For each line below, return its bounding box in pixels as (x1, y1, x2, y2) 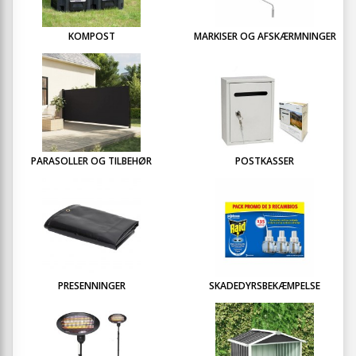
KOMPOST (68, 29, 115, 44)
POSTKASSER (235, 154, 294, 168)
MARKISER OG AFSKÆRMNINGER (193, 29, 336, 44)
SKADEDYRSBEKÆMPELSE (209, 279, 320, 293)
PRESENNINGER (57, 279, 126, 293)
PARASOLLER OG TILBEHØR (31, 154, 152, 168)
